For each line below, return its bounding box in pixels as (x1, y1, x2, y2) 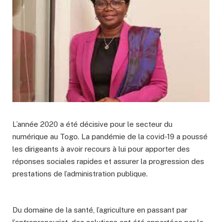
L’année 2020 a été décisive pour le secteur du (12, 120, 172, 129)
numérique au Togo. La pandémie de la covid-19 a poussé (12, 132, 208, 141)
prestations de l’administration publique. (12, 169, 148, 178)
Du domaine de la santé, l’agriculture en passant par (12, 206, 187, 215)
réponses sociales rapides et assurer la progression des (12, 157, 204, 166)
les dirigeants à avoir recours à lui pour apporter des (12, 145, 190, 154)
